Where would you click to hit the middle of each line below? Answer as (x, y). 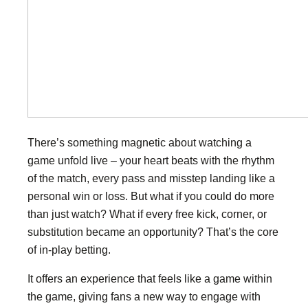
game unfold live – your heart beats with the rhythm (151, 160)
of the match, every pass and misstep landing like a (151, 178)
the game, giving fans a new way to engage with (144, 297)
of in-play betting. (69, 250)
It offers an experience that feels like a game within (150, 279)
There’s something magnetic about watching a (140, 142)
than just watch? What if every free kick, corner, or (147, 214)
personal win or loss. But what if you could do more (151, 196)
